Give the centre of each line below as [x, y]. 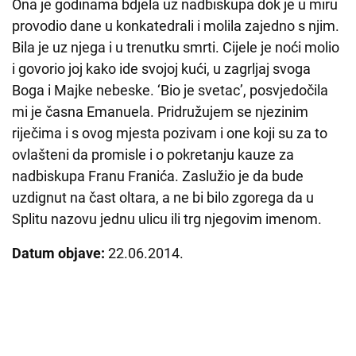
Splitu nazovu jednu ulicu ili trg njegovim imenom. [167, 219]
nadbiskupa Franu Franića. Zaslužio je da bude [158, 176]
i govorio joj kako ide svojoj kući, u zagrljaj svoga [161, 69]
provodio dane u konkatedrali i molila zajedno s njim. [176, 26]
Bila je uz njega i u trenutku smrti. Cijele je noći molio [176, 48]
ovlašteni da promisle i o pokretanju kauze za [153, 155]
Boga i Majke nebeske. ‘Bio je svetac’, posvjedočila [170, 91]
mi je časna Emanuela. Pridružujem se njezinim [160, 112]
